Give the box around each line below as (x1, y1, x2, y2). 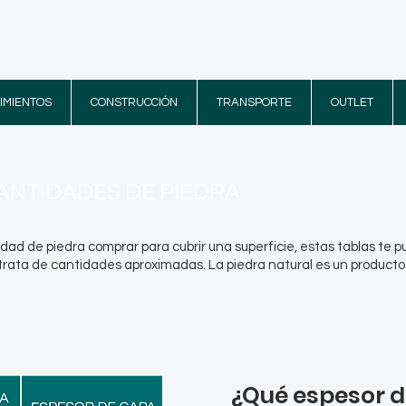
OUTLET (331, 96, 373, 109)
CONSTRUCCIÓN (91, 96, 178, 109)
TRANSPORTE (217, 96, 292, 109)
